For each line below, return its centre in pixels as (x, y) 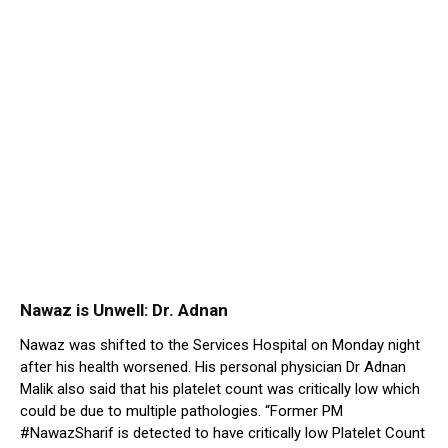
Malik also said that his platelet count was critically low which (220, 389)
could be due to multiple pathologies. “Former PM (181, 411)
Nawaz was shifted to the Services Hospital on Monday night (220, 345)
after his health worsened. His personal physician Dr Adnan (213, 367)
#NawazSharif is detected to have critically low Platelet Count (222, 433)
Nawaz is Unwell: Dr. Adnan (124, 310)
